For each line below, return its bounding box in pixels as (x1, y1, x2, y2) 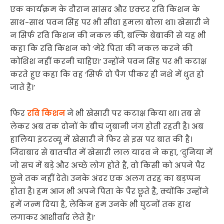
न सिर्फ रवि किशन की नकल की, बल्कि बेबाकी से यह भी (10, 30, 206, 40)
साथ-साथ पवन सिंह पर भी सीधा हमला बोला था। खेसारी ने (10, 17, 209, 27)
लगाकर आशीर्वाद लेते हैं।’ (10, 212, 95, 222)
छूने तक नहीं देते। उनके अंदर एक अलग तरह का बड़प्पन (10, 173, 200, 183)
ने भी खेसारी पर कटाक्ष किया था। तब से (67, 108, 200, 118)
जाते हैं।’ (10, 82, 35, 92)
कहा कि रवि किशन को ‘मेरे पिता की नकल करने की (10, 43, 192, 53)
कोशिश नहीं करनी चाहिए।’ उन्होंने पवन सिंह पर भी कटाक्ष (10, 56, 206, 66)
